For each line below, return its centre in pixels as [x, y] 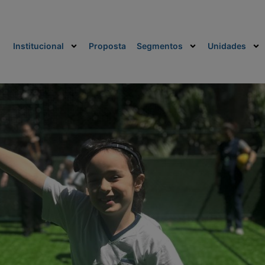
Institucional [38, 46]
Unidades [227, 46]
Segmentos [159, 46]
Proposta [107, 46]
